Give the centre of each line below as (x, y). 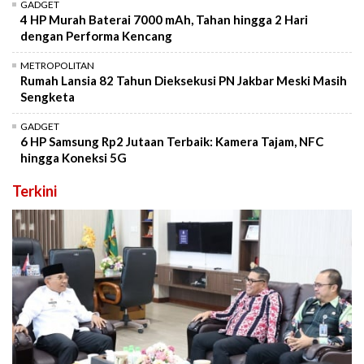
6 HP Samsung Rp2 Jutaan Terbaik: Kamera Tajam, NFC (172, 141)
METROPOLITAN (57, 65)
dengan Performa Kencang (96, 35)
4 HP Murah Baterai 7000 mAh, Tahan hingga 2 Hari (164, 19)
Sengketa (48, 96)
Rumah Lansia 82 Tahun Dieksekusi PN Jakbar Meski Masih (184, 80)
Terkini (35, 191)
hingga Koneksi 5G (74, 157)
